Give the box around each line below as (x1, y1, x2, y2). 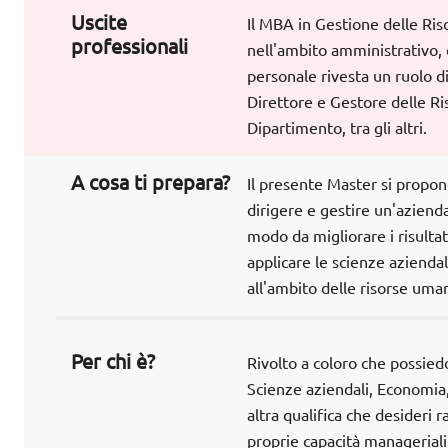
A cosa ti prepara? (71, 171, 230, 195)
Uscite (71, 11, 127, 35)
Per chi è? (71, 350, 155, 374)
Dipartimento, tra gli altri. (246, 119, 427, 138)
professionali (71, 35, 188, 59)
